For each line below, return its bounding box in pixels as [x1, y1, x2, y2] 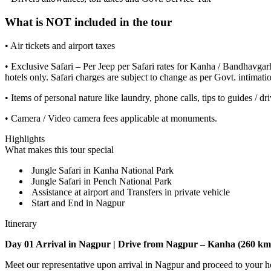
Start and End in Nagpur [29, 197, 125, 208]
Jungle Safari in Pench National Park [29, 175, 172, 186]
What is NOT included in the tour [5, 16, 172, 29]
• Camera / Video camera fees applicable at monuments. [5, 113, 217, 123]
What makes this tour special [5, 144, 114, 155]
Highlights [5, 133, 45, 144]
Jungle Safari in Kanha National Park [29, 165, 174, 175]
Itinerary [5, 218, 37, 229]
